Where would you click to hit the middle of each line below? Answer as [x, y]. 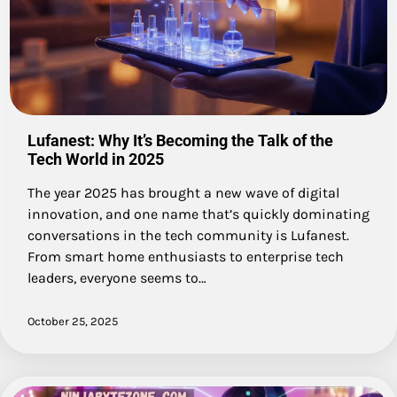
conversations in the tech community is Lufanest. [188, 236]
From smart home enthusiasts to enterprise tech [186, 257]
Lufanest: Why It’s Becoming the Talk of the [180, 141]
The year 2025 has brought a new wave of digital [183, 193]
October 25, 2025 [73, 322]
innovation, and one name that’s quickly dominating [198, 214]
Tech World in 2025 [96, 160]
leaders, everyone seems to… [117, 278]
